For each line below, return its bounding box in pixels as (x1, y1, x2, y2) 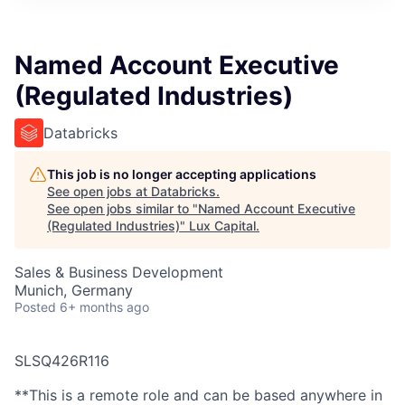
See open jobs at (47, 184, 151, 199)
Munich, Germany (14, 281, 133, 299)
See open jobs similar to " (47, 201, 198, 216)
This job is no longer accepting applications (47, 166, 316, 182)
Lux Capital (189, 218, 256, 233)
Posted (14, 299, 56, 315)
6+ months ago (60, 299, 149, 315)
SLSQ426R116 (14, 352, 109, 370)
